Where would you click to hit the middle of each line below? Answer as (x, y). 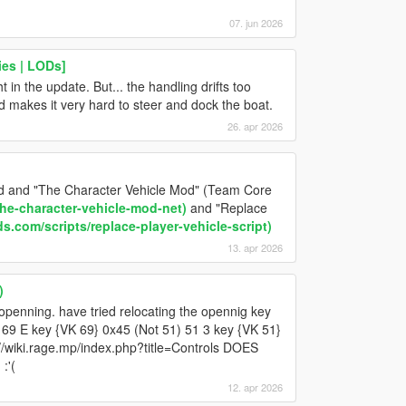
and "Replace (227, 207)
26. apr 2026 (255, 126)
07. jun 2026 (256, 22)
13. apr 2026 (255, 247)
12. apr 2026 (255, 387)
